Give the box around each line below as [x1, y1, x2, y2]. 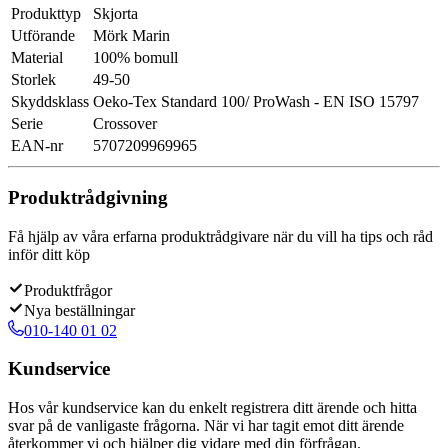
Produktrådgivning [8, 186, 168, 208]
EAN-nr [11, 137, 63, 155]
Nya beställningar [24, 301, 135, 319]
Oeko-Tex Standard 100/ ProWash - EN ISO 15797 [93, 93, 419, 111]
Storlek [11, 71, 56, 89]
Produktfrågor [24, 281, 112, 299]
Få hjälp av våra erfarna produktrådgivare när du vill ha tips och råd [8, 227, 433, 245]
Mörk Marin [93, 27, 170, 45]
